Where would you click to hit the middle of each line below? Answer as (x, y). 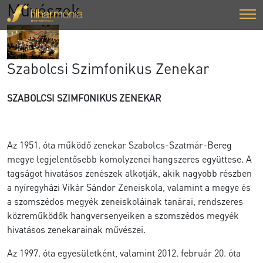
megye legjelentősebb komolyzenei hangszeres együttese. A (129, 159)
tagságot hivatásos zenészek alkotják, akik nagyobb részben (129, 173)
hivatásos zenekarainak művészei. (76, 229)
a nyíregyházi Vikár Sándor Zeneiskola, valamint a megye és (129, 187)
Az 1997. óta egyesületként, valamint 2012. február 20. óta (124, 252)
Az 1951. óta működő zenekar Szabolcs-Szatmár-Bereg (119, 144)
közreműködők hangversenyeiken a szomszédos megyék (123, 215)
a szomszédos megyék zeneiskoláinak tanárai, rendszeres (125, 201)
